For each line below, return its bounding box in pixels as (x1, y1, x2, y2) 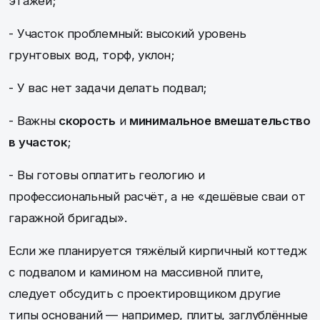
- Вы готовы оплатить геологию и (9, 167, 205, 182)
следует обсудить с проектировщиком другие (9, 286, 281, 301)
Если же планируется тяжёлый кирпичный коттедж (9, 243, 307, 258)
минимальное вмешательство (129, 113, 311, 128)
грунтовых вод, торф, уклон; (9, 47, 174, 62)
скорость (59, 113, 116, 128)
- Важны (9, 113, 59, 128)
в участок (9, 134, 67, 149)
